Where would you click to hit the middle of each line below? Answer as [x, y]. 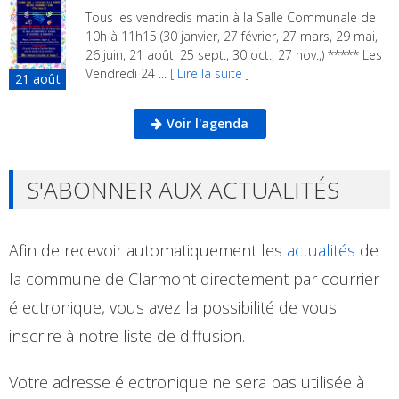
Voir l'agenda [207, 123]
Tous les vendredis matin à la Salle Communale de [230, 17]
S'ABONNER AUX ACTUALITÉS [183, 189]
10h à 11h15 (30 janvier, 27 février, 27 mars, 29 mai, [231, 36]
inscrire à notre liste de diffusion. [127, 335]
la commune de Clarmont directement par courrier [194, 278]
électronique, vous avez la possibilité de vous [173, 307]
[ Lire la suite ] [209, 73]
